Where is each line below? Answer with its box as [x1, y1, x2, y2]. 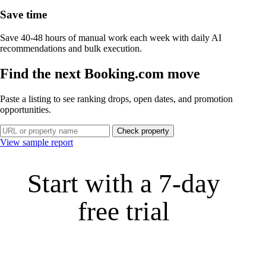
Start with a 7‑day [27, 168, 220, 198]
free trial [77, 196, 170, 226]
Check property [117, 126, 169, 135]
